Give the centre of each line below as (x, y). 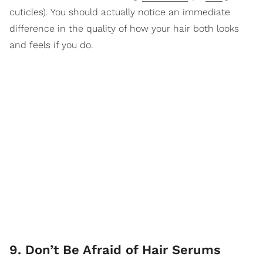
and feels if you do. (51, 45)
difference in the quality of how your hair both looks (124, 29)
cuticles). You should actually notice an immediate (120, 12)
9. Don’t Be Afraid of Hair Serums (115, 250)
